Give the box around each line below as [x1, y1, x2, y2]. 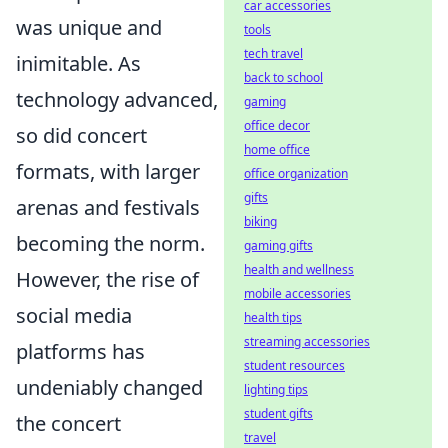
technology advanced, [16, 85, 218, 113]
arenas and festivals [16, 193, 200, 221]
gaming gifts [244, 237, 313, 254]
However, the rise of [16, 265, 199, 293]
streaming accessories [244, 333, 370, 350]
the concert [16, 409, 121, 437]
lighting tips [244, 381, 308, 398]
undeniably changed [16, 373, 203, 401]
